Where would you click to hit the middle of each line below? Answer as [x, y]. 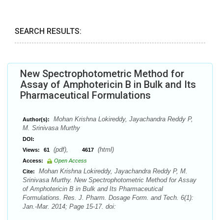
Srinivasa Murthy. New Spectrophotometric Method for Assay [110, 180]
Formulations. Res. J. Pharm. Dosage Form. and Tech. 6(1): [108, 198]
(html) [105, 150]
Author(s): [36, 119]
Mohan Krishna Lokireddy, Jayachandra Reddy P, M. [112, 171]
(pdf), [67, 150]
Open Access [70, 161]
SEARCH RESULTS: [48, 31]
